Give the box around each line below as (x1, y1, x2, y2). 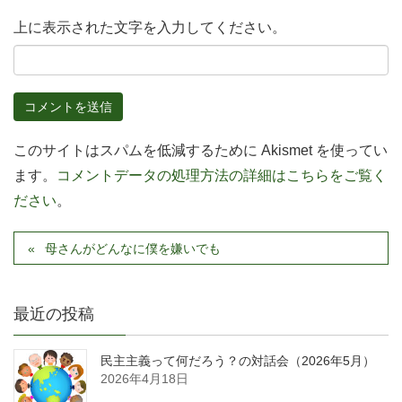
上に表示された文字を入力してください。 (13, 19, 286, 35)
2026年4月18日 (100, 371, 188, 387)
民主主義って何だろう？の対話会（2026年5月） (100, 354, 375, 369)
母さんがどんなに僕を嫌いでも (45, 241, 222, 257)
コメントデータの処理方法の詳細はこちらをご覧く (57, 168, 387, 184)
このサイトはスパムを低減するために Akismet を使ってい (13, 143, 388, 159)
